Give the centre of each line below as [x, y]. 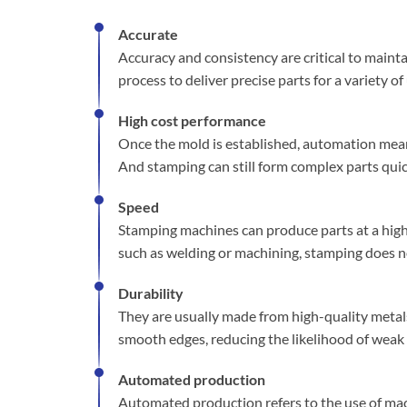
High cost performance [192, 120]
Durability [151, 293]
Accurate [148, 34]
